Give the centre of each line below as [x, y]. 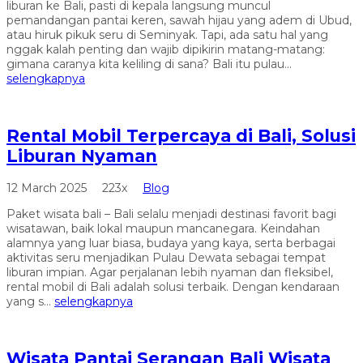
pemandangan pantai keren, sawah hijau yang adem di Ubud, [179, 20]
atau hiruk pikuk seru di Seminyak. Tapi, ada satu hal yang [167, 34]
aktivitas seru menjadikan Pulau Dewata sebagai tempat [166, 257]
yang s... [30, 301]
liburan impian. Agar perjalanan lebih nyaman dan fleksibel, [170, 272]
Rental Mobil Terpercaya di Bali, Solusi [181, 136]
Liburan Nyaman [82, 156]
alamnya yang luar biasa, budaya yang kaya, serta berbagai [171, 243]
